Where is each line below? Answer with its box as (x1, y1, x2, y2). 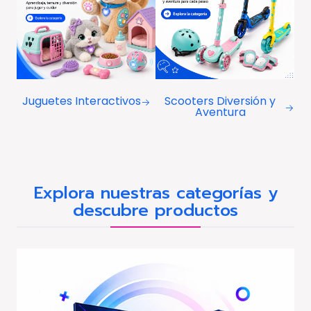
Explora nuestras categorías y (33, 180, 278, 206)
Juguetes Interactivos (22, 93, 141, 110)
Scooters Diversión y (165, 93, 276, 110)
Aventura (194, 104, 246, 121)
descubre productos (73, 198, 238, 224)
